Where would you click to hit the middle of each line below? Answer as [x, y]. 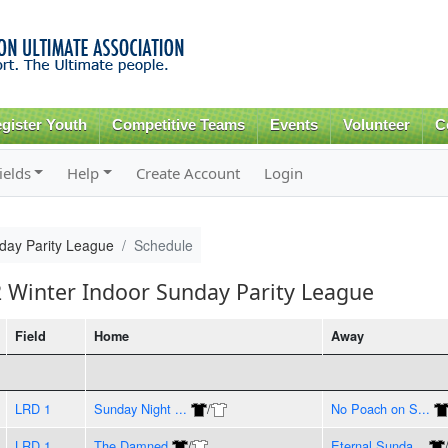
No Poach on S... [380, 408]
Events [294, 125]
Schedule [163, 244]
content [182, 55]
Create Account [188, 172]
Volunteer [376, 125]
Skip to [181, 11]
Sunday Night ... [140, 408]
